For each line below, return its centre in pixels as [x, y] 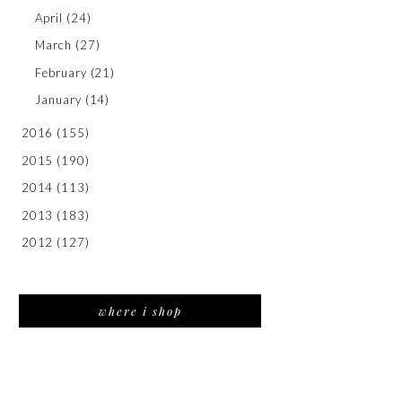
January [58, 100]
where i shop [140, 311]
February [61, 72]
